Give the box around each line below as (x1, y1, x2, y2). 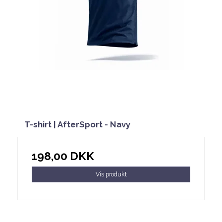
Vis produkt (95, 170, 127, 178)
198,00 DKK (32, 149, 94, 163)
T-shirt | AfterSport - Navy (24, 119, 130, 129)
